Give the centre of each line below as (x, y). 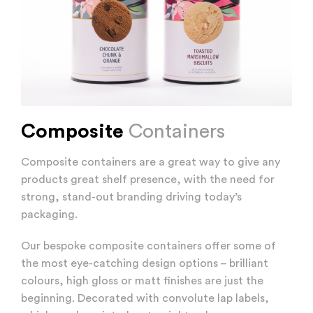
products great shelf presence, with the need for (148, 180)
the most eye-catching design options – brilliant (145, 264)
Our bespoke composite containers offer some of (148, 246)
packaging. (49, 215)
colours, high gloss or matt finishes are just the (142, 281)
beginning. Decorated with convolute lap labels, (145, 299)
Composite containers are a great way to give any (151, 162)
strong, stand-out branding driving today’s (131, 197)
